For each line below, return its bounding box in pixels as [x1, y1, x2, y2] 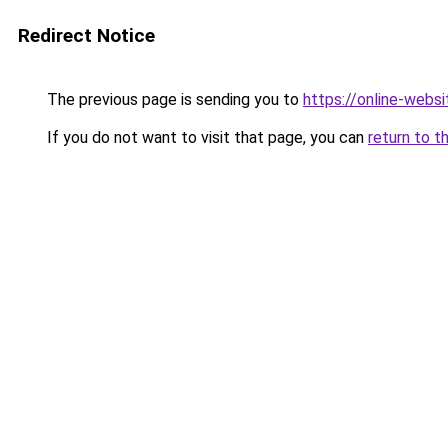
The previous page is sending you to [43, 90, 303, 109]
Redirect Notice [18, 24, 155, 47]
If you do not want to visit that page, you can [43, 128, 368, 147]
